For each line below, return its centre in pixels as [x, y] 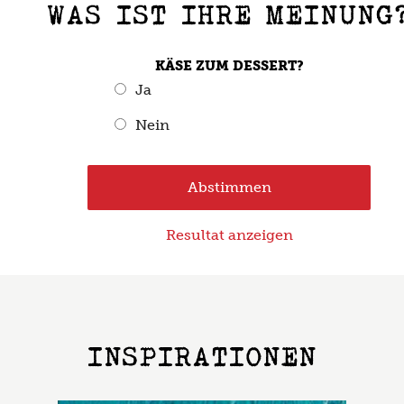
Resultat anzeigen [229, 235]
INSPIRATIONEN [202, 356]
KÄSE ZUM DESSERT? [229, 66]
